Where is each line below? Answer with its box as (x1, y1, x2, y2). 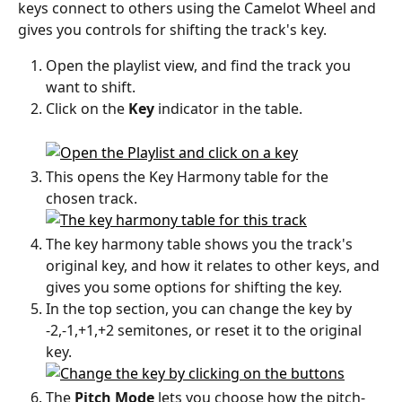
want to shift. (46, 77, 139, 98)
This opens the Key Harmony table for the (46, 166, 332, 187)
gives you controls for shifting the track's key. (18, 20, 327, 40)
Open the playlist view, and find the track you (46, 56, 354, 76)
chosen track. (46, 188, 141, 208)
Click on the (46, 99, 128, 119)
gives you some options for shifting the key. (46, 276, 345, 297)
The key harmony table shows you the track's (46, 233, 356, 254)
